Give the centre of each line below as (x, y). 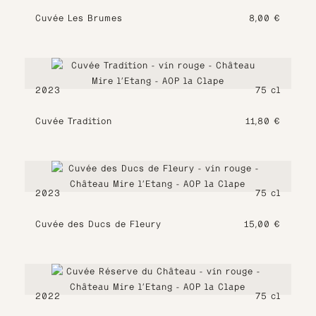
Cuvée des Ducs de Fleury (98, 224)
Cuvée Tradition (74, 121)
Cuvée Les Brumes (79, 18)
